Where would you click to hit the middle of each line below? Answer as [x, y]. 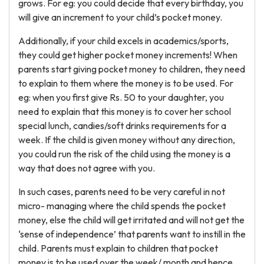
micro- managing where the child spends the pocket [122, 206]
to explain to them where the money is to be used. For [126, 83]
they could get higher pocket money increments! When [128, 55]
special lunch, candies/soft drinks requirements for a [122, 126]
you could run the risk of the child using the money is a [124, 154]
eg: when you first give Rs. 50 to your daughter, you [121, 97]
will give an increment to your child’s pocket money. [120, 17]
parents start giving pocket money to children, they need [132, 69]
